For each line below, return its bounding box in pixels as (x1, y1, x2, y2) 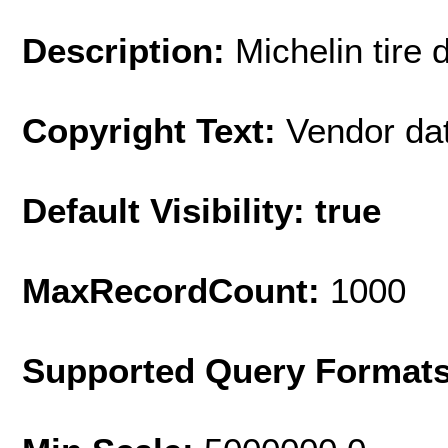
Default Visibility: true (22, 190, 381, 230)
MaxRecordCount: (22, 270, 330, 310)
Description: (22, 30, 235, 70)
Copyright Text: (22, 110, 286, 150)
